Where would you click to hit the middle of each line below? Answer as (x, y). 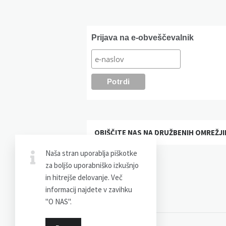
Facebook (103, 158)
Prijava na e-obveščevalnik (143, 37)
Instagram (121, 158)
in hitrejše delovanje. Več (84, 177)
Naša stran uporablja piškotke (91, 153)
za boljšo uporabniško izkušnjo (92, 165)
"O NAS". (59, 202)
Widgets (110, 33)
